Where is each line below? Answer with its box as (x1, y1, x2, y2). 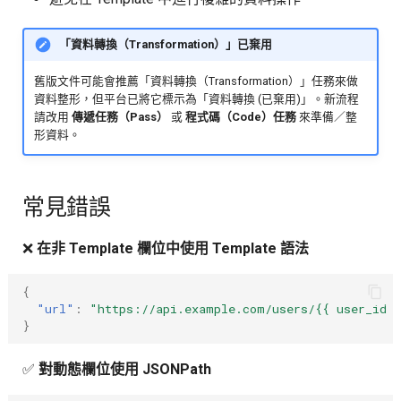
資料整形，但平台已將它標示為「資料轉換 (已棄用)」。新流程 (34, 91, 360, 106)
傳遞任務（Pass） (72, 109, 169, 124)
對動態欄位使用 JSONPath (38, 361, 211, 379)
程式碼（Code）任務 (185, 109, 297, 124)
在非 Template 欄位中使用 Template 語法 (36, 240, 309, 258)
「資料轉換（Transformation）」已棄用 (59, 38, 273, 52)
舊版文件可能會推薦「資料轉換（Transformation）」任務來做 (34, 73, 359, 88)
